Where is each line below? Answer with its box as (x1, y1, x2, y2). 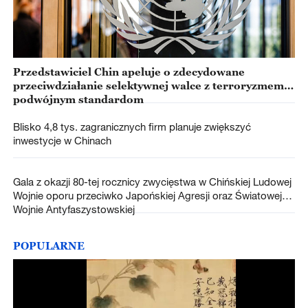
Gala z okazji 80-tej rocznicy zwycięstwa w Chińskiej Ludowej (12, 175, 291, 188)
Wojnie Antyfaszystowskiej (12, 203, 135, 216)
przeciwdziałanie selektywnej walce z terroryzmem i (12, 78, 290, 91)
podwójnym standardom (12, 92, 144, 105)
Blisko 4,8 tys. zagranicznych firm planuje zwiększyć (12, 120, 251, 133)
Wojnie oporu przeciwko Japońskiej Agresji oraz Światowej (12, 189, 282, 202)
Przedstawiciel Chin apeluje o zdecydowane (12, 65, 245, 78)
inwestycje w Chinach (12, 133, 114, 146)
